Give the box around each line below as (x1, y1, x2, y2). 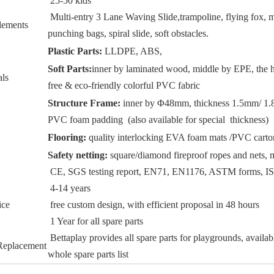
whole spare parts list (48, 249, 128, 259)
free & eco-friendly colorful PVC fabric (48, 80, 200, 91)
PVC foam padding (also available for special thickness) (48, 114, 268, 125)
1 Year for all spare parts (48, 216, 143, 226)
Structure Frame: (48, 98, 120, 108)
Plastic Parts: (48, 46, 102, 56)
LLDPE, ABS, (102, 46, 165, 56)
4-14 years (48, 183, 91, 193)
